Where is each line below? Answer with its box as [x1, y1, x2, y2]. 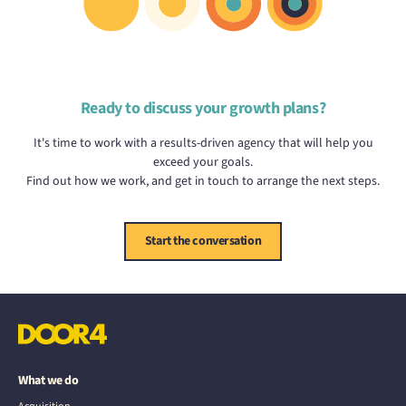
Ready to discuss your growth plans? [80, 96, 326, 120]
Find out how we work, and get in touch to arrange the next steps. [26, 171, 380, 190]
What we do [18, 371, 79, 390]
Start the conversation [144, 231, 262, 250]
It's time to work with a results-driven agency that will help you [33, 133, 373, 152]
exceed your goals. [153, 152, 253, 171]
